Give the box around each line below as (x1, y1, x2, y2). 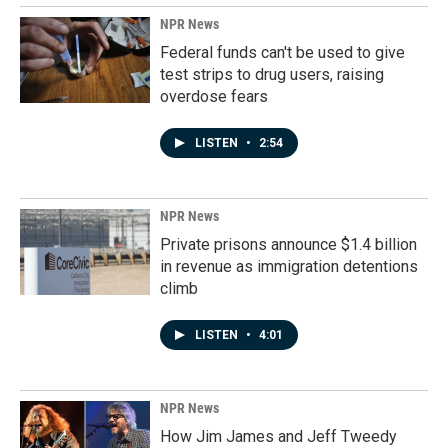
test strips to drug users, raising (160, 64, 384, 84)
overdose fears (160, 86, 268, 106)
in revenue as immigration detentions (160, 256, 418, 276)
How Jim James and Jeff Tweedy (160, 426, 397, 446)
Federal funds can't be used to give (160, 42, 405, 62)
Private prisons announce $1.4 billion (160, 234, 417, 254)
